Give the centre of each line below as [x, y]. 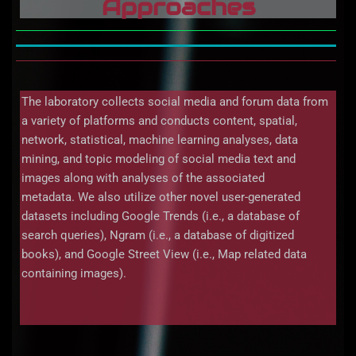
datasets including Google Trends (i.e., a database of [161, 217]
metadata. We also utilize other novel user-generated [161, 197]
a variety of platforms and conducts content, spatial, [159, 121]
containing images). [74, 274]
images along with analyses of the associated [143, 178]
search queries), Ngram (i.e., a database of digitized [158, 236]
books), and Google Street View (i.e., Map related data [164, 255]
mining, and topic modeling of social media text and [159, 159]
